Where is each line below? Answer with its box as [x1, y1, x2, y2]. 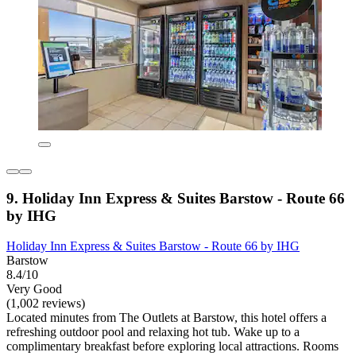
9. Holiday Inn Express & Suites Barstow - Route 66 [6, 189, 345, 207]
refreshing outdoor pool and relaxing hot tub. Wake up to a [6, 325, 300, 339]
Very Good [6, 282, 62, 296]
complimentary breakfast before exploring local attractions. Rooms [6, 339, 339, 354]
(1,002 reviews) [6, 296, 85, 311]
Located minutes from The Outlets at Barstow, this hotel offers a [6, 311, 327, 325]
